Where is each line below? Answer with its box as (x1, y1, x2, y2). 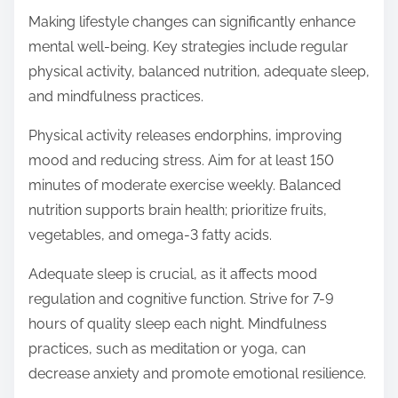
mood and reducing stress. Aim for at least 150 (28, 152, 334, 170)
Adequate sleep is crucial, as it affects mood (28, 266, 317, 283)
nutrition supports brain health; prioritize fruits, (28, 202, 327, 219)
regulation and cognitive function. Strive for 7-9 (28, 291, 334, 308)
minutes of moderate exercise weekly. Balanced (28, 177, 341, 195)
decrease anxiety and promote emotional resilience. (28, 365, 366, 383)
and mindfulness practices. (28, 88, 203, 106)
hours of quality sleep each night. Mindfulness (28, 315, 327, 333)
